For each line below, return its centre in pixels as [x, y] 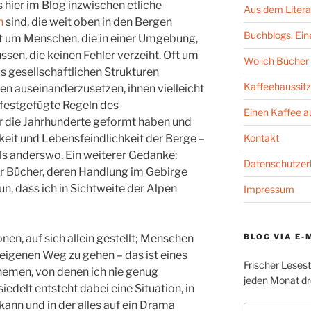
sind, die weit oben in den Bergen [88, 22]
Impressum [269, 189]
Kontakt [261, 137]
